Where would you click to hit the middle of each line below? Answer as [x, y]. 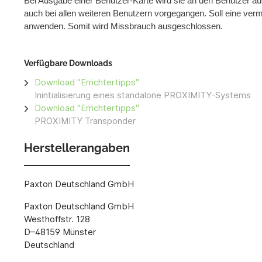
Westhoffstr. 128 [57, 219]
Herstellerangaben [77, 148]
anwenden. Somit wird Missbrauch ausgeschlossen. [123, 26]
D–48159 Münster [60, 232]
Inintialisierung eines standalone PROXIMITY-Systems [143, 95]
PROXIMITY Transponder [85, 121]
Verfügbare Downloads [68, 63]
